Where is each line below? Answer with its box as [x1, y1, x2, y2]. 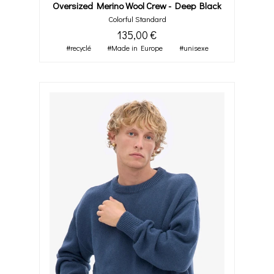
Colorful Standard [108, 14, 166, 24]
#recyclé [65, 43, 91, 53]
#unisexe [179, 43, 209, 53]
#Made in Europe [107, 43, 163, 53]
